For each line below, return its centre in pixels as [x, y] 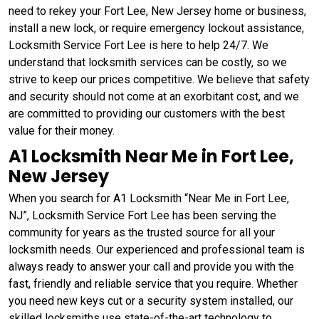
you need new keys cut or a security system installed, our [151, 300]
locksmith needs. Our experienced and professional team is [157, 249]
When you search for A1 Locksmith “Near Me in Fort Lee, [149, 198]
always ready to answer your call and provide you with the [151, 266]
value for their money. [62, 130]
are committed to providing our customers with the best [147, 113]
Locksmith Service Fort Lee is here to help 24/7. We [138, 45]
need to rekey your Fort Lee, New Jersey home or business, [157, 11]
